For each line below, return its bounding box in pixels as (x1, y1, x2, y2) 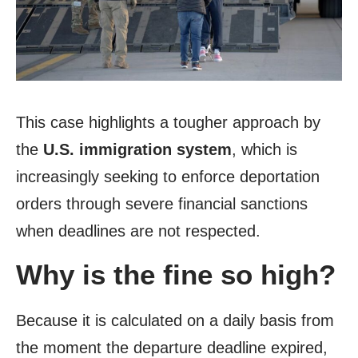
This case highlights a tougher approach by (16, 113, 320, 132)
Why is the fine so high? (16, 259, 336, 291)
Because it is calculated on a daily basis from (16, 312, 334, 330)
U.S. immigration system (43, 141, 232, 159)
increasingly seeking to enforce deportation (16, 168, 320, 186)
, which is (232, 141, 297, 159)
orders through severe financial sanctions (16, 195, 308, 213)
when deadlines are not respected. (16, 222, 261, 241)
